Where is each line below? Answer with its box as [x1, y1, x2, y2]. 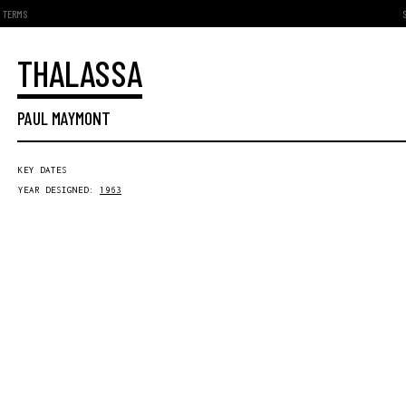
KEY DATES [18, 165, 67, 175]
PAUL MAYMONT [17, 107, 111, 129]
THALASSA [17, 51, 142, 94]
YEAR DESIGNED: [18, 185, 100, 195]
